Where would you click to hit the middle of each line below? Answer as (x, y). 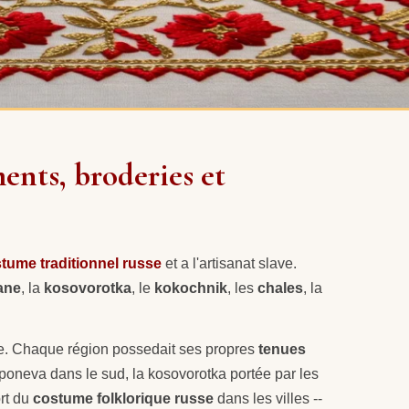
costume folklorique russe (123, 398)
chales (280, 288)
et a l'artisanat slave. (229, 263)
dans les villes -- (268, 398)
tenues (282, 349)
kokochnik (191, 288)
